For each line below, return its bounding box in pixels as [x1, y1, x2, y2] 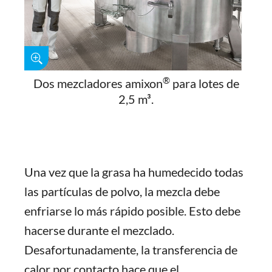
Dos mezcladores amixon [33, 76, 163, 90]
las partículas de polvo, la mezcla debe [24, 184, 220, 199]
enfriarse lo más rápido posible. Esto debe [24, 203, 240, 218]
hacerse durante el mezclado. [24, 223, 174, 237]
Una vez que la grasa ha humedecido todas [24, 165, 243, 179]
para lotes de [169, 76, 239, 90]
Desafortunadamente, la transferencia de [24, 242, 237, 257]
